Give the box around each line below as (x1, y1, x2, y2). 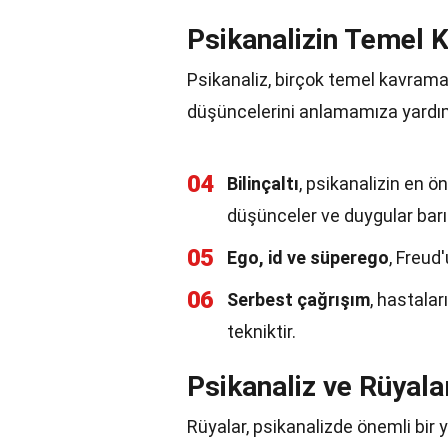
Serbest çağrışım (227, 289, 370, 310)
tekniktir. (227, 321, 296, 342)
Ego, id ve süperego (227, 247, 389, 268)
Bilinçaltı (227, 173, 299, 194)
